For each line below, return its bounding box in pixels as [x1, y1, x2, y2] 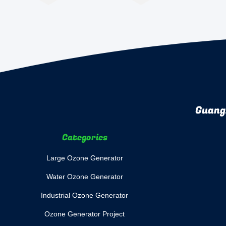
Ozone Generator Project [44, 210, 125, 218]
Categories [62, 131, 107, 144]
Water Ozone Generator [46, 173, 123, 181]
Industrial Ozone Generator [41, 191, 128, 199]
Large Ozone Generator [46, 154, 123, 162]
